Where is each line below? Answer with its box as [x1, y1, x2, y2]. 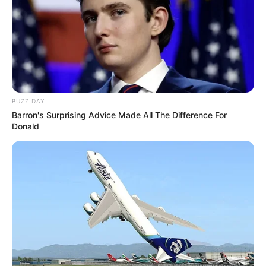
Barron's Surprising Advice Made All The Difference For [12, 109, 227, 120]
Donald [12, 121, 39, 131]
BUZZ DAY [12, 97, 45, 104]
